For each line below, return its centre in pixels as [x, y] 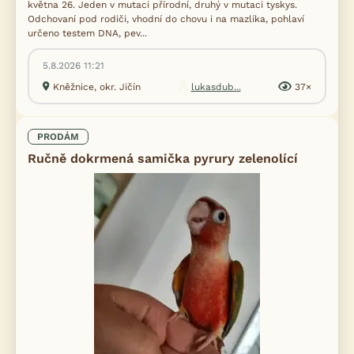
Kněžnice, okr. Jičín [97, 87]
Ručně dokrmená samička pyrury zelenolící [163, 159]
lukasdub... [216, 87]
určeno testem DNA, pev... [87, 34]
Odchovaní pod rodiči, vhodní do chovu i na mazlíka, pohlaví [166, 19]
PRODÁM [58, 137]
